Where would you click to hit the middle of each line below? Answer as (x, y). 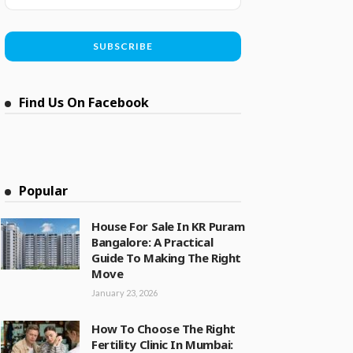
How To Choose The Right (163, 329)
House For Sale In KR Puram (168, 226)
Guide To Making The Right (166, 258)
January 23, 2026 (124, 293)
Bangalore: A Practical (152, 242)
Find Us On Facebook (84, 102)
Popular (43, 191)
